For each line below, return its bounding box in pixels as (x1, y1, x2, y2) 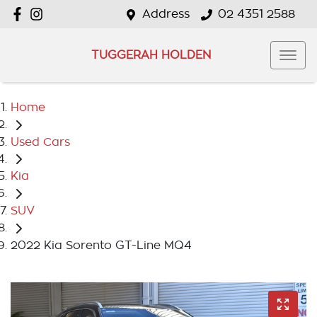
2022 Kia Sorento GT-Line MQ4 (11, 239, 192, 251)
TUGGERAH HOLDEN (91, 49, 211, 61)
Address (142, 8, 190, 20)
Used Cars (11, 136, 70, 148)
